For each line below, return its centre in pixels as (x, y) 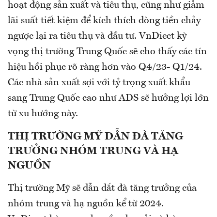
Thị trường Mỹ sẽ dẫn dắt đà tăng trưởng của (102, 188)
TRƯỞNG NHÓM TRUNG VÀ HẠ (93, 151)
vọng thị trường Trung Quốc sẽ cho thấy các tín (107, 52)
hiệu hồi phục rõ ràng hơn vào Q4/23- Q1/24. (105, 67)
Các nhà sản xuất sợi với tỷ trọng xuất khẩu (99, 83)
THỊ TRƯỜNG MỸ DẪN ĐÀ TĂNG (95, 136)
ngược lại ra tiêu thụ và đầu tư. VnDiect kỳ (97, 36)
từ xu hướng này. (43, 114)
